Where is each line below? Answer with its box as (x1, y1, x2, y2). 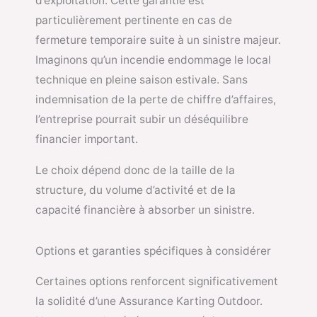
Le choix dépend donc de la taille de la (35, 163, 235, 177)
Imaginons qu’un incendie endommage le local (35, 53, 271, 67)
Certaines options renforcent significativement (35, 275, 278, 289)
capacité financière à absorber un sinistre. (35, 202, 255, 217)
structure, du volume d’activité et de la (35, 183, 236, 197)
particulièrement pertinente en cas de (35, 13, 232, 28)
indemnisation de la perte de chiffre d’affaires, (35, 93, 276, 107)
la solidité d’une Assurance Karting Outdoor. (35, 294, 263, 309)
